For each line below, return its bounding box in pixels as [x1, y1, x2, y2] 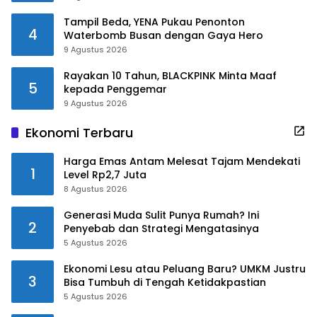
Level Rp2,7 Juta [64, 167, 146, 182]
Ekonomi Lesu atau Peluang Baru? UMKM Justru [64, 261, 306, 276]
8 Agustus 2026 [64, 183, 127, 195]
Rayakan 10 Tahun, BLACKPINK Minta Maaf [64, 68, 277, 83]
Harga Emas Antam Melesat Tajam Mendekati [64, 154, 300, 168]
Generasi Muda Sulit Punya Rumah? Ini [64, 207, 259, 222]
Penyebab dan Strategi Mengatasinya [64, 221, 259, 236]
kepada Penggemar [64, 81, 167, 96]
